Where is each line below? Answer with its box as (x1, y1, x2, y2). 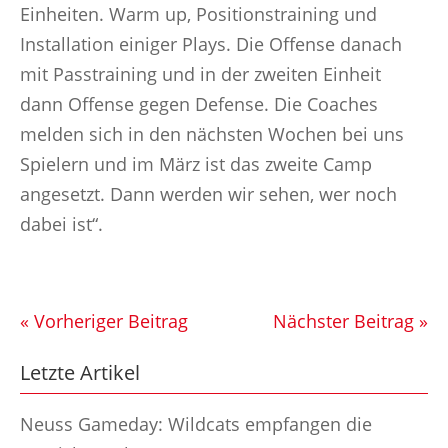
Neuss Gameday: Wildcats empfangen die (20, 412, 372, 436)
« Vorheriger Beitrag (20, 309, 188, 333)
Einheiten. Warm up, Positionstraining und (20, 2, 377, 26)
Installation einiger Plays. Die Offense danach (20, 32, 402, 56)
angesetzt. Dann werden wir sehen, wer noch (20, 182, 397, 206)
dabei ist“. (20, 212, 103, 236)
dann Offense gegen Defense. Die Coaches (20, 92, 378, 116)
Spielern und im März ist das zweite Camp (20, 152, 372, 176)
